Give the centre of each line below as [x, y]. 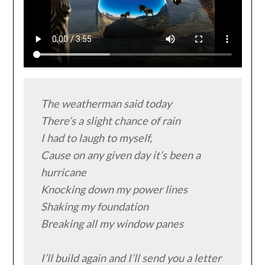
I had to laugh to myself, [96, 138]
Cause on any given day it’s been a [120, 155]
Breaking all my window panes [112, 224]
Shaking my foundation [94, 207]
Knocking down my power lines [114, 190]
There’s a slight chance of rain [110, 121]
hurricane [63, 172]
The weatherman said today [106, 104]
